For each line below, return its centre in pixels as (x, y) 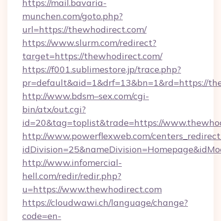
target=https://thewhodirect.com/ (92, 56)
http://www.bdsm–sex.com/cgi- (86, 96)
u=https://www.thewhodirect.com (92, 189)
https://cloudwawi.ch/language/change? (105, 203)
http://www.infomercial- (72, 163)
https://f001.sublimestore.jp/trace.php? (102, 69)
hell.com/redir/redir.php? (72, 176)
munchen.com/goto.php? (73, 16)
